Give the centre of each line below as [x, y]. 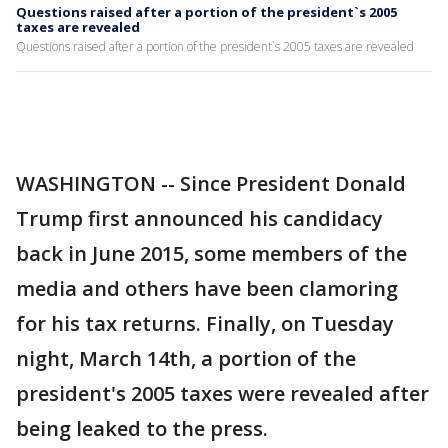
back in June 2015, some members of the [211, 253]
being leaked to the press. [142, 428]
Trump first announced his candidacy [199, 218]
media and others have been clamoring [207, 288]
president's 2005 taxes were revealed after [222, 393]
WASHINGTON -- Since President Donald [211, 183]
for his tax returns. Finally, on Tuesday [205, 323]
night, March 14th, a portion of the [186, 358]
